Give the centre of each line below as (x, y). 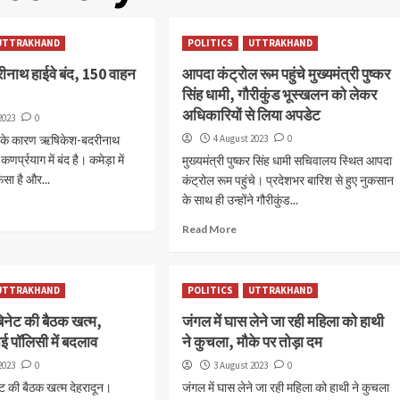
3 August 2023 (240, 365)
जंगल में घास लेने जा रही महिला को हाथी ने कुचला (285, 387)
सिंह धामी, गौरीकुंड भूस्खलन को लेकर (279, 95)
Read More (209, 229)
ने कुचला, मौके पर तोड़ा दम (252, 342)
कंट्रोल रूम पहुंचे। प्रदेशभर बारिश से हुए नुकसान (287, 180)
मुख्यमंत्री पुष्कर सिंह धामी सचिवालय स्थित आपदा (287, 160)
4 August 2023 (240, 138)
